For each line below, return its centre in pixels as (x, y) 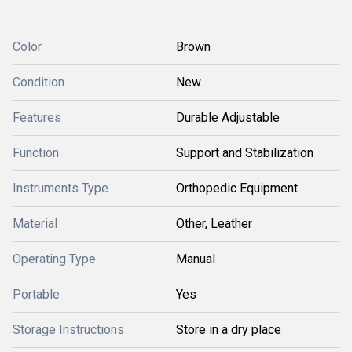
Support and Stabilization (245, 153)
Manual (196, 259)
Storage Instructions (68, 330)
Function (36, 153)
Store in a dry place (229, 330)
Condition (38, 82)
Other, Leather (214, 224)
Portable (36, 294)
